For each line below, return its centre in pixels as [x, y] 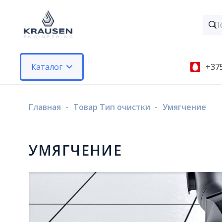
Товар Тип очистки [111, 107]
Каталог [47, 67]
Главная [45, 107]
